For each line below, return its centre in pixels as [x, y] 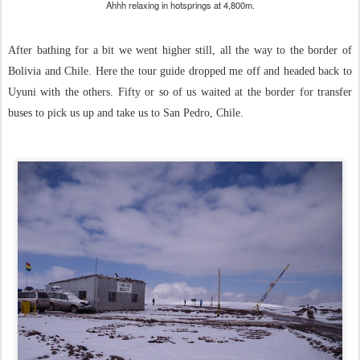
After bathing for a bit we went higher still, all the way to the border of [180, 50]
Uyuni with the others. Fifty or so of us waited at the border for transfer [180, 92]
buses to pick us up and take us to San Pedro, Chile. [126, 113]
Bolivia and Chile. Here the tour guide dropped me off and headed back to [180, 71]
